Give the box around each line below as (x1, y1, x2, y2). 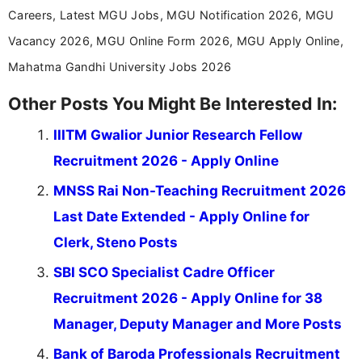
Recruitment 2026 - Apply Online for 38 (53, 289, 322, 306)
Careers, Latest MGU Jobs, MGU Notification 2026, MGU (8, 7, 335, 22)
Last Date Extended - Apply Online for (53, 208, 309, 225)
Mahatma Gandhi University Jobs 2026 (8, 59, 232, 74)
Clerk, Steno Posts (53, 234, 178, 250)
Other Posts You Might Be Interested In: (8, 92, 337, 114)
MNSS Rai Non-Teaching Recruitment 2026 (53, 182, 346, 199)
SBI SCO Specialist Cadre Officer (53, 263, 275, 280)
